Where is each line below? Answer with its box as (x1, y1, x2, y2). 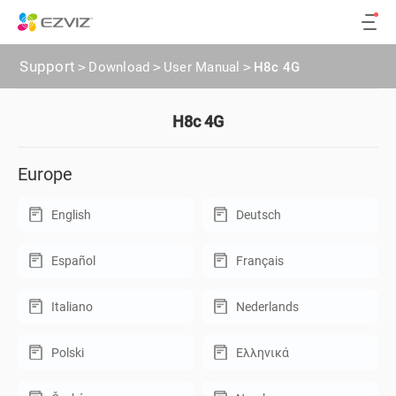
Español (51, 254, 95, 268)
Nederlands (236, 300, 299, 314)
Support (19, 57, 76, 75)
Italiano (51, 300, 93, 314)
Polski (51, 346, 84, 360)
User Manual (163, 59, 240, 75)
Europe (18, 164, 72, 185)
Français (236, 254, 284, 268)
